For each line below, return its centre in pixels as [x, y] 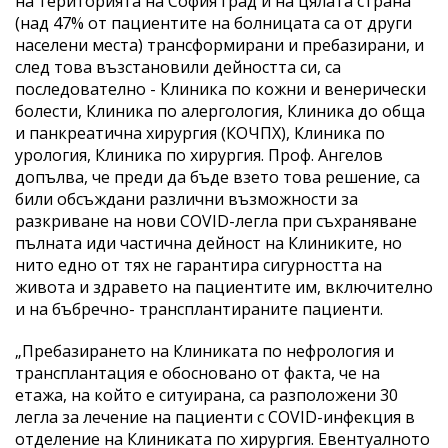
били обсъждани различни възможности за [186, 198]
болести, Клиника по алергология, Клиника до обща [220, 110]
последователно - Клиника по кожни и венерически [220, 88]
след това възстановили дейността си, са [178, 66]
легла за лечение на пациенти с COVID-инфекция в [215, 416]
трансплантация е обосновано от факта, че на [197, 372]
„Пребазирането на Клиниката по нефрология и [204, 350]
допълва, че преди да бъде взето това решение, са [217, 176]
